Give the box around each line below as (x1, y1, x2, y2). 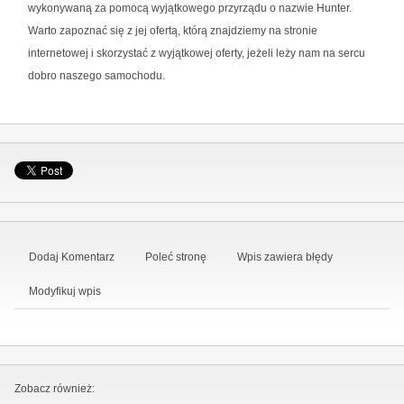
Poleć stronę (145, 250, 207, 263)
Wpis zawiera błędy (237, 250, 333, 263)
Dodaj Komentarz (29, 250, 115, 263)
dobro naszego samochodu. (28, 69, 165, 82)
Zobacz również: (14, 381, 95, 395)
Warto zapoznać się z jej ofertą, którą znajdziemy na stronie (28, 23, 317, 37)
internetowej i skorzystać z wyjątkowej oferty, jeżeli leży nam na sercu (28, 46, 365, 60)
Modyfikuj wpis (29, 284, 101, 298)
